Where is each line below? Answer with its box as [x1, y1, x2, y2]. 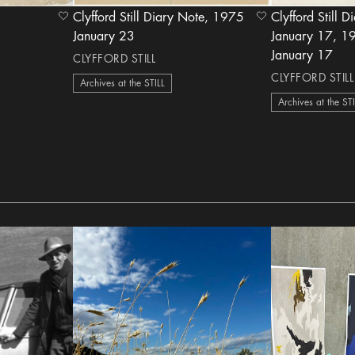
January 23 [73, 30, 136, 43]
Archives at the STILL [80, 78, 166, 88]
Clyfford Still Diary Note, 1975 [73, 11, 213, 24]
